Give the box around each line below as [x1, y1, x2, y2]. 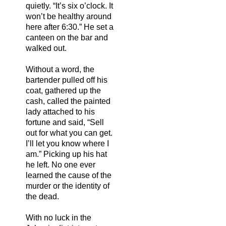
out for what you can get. [26, 128, 112, 137]
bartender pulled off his [26, 75, 107, 84]
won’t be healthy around [26, 12, 111, 21]
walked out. [26, 43, 67, 52]
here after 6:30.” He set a [26, 22, 114, 31]
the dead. [26, 192, 59, 201]
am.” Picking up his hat [26, 149, 107, 158]
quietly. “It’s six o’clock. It [26, 1, 113, 10]
